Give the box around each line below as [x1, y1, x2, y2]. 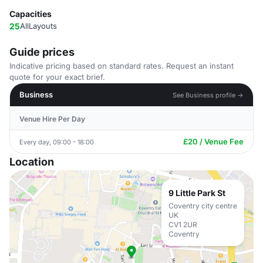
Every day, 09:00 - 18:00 [19, 137, 94, 146]
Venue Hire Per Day [19, 114, 85, 123]
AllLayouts [20, 21, 57, 31]
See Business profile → [173, 90, 244, 99]
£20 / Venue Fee [183, 137, 244, 146]
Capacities [9, 9, 52, 19]
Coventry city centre [168, 201, 237, 210]
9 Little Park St [168, 188, 225, 198]
